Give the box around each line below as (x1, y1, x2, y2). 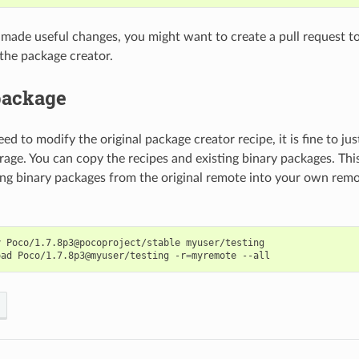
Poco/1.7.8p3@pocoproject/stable (6, 236, 180, 248)
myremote (191, 249, 236, 261)
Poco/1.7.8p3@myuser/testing (17, 249, 169, 261)
